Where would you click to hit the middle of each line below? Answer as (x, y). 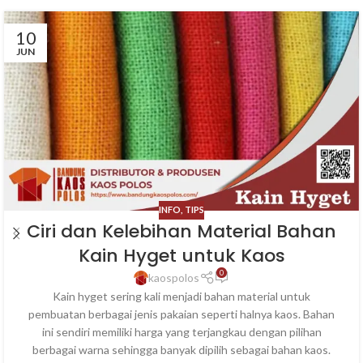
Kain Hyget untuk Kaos (181, 255)
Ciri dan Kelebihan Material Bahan (181, 231)
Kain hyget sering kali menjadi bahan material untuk (181, 296)
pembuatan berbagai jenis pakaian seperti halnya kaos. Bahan (181, 314)
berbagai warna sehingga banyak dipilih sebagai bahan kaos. (181, 349)
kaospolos (174, 277)
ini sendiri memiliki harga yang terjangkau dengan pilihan (181, 331)
